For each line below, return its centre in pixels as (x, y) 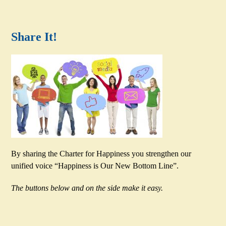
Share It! (34, 37)
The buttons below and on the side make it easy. (87, 188)
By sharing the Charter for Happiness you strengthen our (101, 153)
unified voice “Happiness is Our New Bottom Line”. (95, 165)
